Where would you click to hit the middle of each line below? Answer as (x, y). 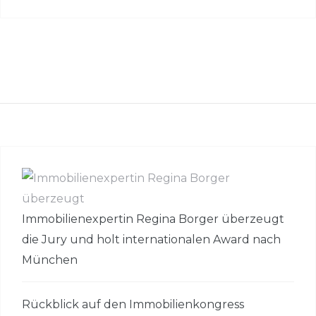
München (50, 260)
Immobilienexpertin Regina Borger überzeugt (153, 219)
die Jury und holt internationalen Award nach (151, 239)
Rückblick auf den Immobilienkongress (133, 305)
